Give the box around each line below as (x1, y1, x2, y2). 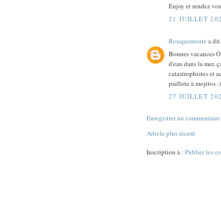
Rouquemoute (169, 36, 207, 45)
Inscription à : (147, 147, 185, 156)
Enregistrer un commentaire (147, 113, 220, 122)
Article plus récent (147, 128, 195, 138)
